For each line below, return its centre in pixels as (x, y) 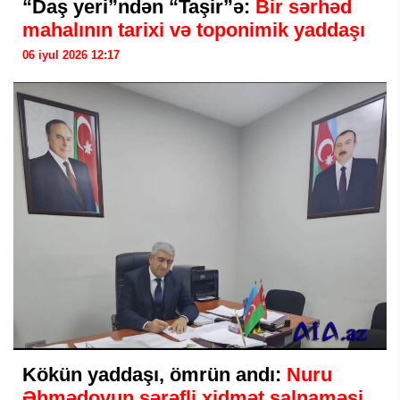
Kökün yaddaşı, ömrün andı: (154, 375)
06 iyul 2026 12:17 (71, 55)
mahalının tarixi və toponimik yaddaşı (194, 30)
